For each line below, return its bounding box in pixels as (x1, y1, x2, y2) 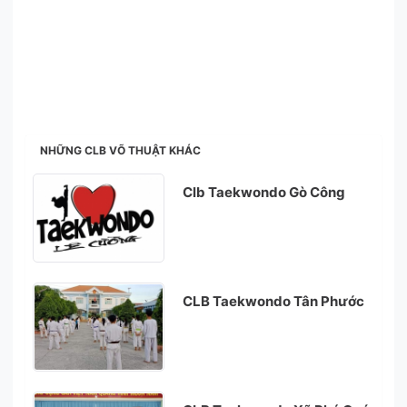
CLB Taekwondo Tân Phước (183, 293, 364, 310)
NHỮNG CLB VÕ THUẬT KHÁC (40, 144, 201, 157)
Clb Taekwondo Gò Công (183, 184, 345, 201)
